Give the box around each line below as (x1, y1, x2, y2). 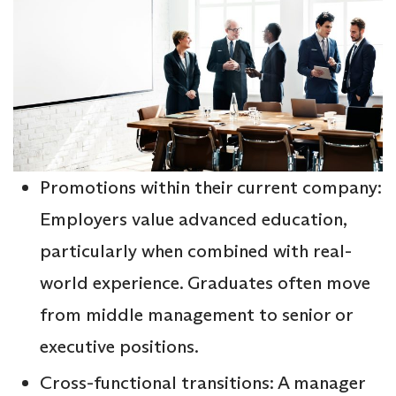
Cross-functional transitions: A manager (40, 370, 365, 394)
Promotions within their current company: (40, 175, 382, 199)
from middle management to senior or (40, 302, 353, 326)
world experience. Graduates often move (40, 270, 370, 294)
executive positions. (40, 334, 199, 358)
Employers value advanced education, (40, 207, 346, 231)
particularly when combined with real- (40, 239, 352, 263)
